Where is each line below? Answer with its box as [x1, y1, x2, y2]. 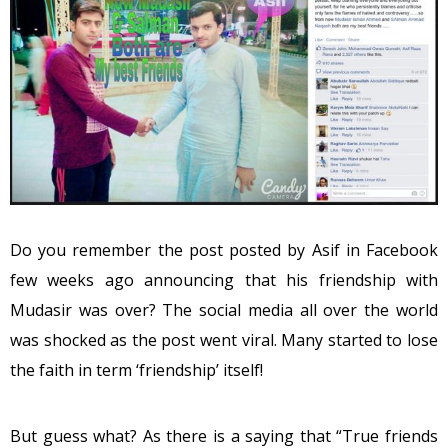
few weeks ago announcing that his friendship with [10, 268, 438, 291]
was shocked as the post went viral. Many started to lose [10, 328, 438, 351]
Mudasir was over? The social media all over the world [10, 298, 438, 321]
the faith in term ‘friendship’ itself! [10, 358, 263, 381]
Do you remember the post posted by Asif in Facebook [10, 238, 438, 261]
